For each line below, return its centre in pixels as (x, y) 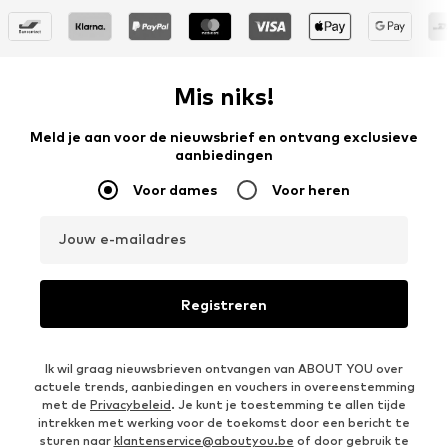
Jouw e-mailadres (122, 239)
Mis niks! (224, 97)
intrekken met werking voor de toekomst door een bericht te (224, 423)
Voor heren (311, 190)
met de (66, 405)
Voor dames (175, 190)
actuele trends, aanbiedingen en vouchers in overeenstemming (224, 387)
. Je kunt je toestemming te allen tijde (288, 405)
